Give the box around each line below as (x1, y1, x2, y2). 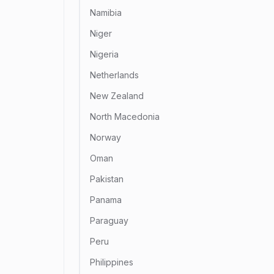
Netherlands (90, 70, 139, 80)
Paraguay (90, 215, 128, 226)
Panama (90, 194, 122, 205)
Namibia (90, 7, 122, 18)
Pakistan (90, 174, 124, 184)
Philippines (90, 257, 133, 267)
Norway (90, 132, 121, 143)
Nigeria (90, 49, 119, 59)
